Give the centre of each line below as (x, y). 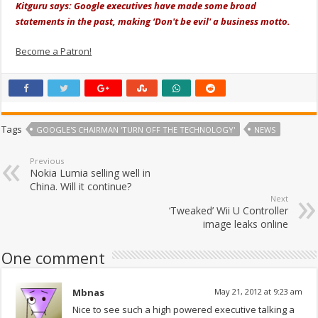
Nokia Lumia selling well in (91, 173)
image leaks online (245, 224)
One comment (54, 258)
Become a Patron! (54, 51)
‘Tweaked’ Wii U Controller (228, 211)
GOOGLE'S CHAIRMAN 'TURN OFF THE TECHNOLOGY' (136, 130)
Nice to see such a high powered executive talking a (184, 310)
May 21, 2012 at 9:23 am (258, 292)
